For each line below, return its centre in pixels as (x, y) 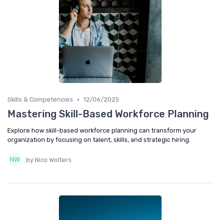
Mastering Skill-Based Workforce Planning (108, 114)
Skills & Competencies (40, 100)
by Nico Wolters (49, 160)
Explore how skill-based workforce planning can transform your (102, 131)
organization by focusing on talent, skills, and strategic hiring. (99, 140)
